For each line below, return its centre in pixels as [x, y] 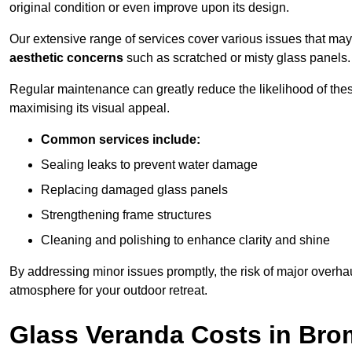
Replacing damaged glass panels [134, 189]
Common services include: [121, 139]
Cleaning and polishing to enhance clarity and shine [185, 240]
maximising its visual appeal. [90, 108]
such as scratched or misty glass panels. [237, 57]
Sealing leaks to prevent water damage [149, 164]
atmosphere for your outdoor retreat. [108, 290]
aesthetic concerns [66, 57]
